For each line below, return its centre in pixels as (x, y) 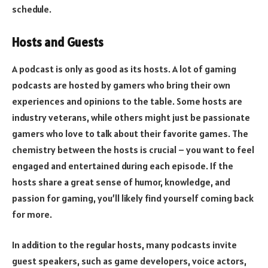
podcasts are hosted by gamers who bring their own (121, 85)
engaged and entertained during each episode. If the (123, 165)
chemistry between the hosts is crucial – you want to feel (133, 149)
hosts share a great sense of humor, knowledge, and (121, 182)
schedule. (32, 9)
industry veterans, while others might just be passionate (131, 117)
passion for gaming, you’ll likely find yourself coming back (133, 198)
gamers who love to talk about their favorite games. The (130, 133)
